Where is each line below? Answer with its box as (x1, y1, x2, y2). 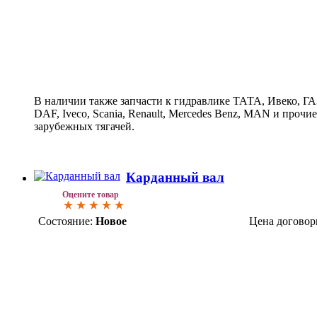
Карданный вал (126, 170, 224, 185)
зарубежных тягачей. (34, 120, 134, 132)
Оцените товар (62, 190, 119, 200)
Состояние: (38, 215, 93, 228)
